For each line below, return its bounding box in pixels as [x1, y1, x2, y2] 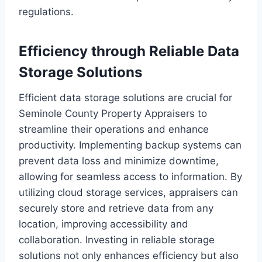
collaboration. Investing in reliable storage [19, 234, 215, 246]
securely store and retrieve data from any [19, 202, 213, 215]
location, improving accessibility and [19, 218, 188, 230]
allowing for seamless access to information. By [19, 171, 242, 183]
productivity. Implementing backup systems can [19, 139, 242, 151]
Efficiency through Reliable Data [19, 43, 239, 60]
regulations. [19, 6, 74, 18]
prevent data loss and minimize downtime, [19, 155, 219, 167]
